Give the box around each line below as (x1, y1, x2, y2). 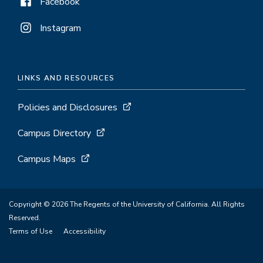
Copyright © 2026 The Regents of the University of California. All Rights (9, 200, 245, 210)
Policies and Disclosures (18, 101, 117, 114)
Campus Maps (18, 153, 76, 166)
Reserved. (9, 213, 41, 223)
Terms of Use (9, 227, 52, 237)
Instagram (40, 22, 81, 35)
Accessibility (63, 227, 106, 237)
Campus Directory (18, 127, 91, 140)
